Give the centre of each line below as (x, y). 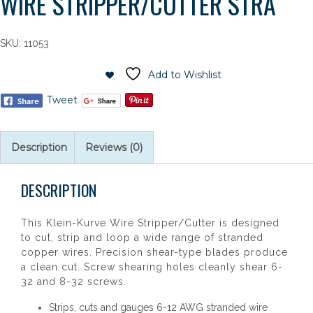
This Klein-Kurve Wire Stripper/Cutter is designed (150, 223)
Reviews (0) (114, 147)
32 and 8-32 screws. (74, 282)
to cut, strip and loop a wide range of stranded (142, 238)
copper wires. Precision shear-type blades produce (154, 252)
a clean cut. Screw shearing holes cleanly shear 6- (152, 267)
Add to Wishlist (185, 75)
